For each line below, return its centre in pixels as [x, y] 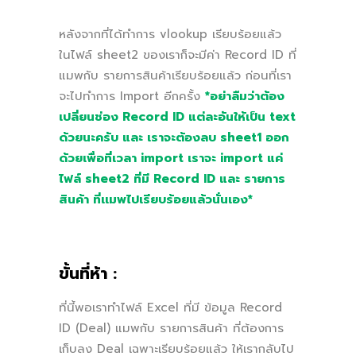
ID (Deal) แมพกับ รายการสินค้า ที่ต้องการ [171, 328]
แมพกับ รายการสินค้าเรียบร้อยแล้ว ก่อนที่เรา [175, 75]
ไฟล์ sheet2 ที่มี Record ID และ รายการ [172, 178]
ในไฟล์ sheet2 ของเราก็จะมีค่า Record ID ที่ [178, 54]
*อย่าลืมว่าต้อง [245, 96]
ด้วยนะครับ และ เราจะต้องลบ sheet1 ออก [174, 137]
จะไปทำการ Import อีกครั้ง [130, 96]
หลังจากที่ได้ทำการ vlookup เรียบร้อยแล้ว [170, 34]
